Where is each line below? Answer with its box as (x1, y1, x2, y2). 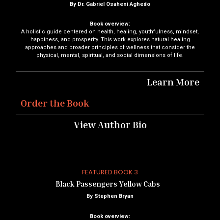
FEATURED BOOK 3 (82, 167, 138, 177)
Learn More (147, 76, 199, 88)
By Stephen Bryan (86, 193, 134, 200)
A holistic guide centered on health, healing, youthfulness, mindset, (21, 28, 199, 35)
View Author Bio (73, 118, 147, 131)
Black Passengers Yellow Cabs (55, 179, 165, 189)
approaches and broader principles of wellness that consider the (25, 44, 195, 51)
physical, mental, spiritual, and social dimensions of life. (36, 52, 184, 58)
